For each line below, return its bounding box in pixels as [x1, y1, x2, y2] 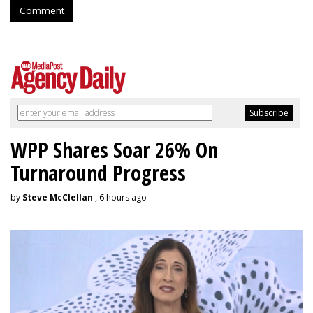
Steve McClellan [22, 191, 93, 204]
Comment [20, 4, 64, 17]
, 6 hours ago [93, 191, 147, 204]
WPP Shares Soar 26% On [10, 136, 218, 165]
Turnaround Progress [10, 159, 186, 188]
